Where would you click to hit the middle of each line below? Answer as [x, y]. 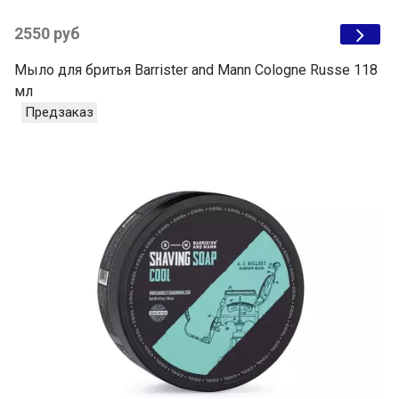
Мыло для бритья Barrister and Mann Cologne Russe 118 [196, 70]
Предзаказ [59, 113]
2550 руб [47, 34]
